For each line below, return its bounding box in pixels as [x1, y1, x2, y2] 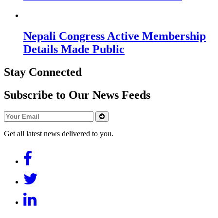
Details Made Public [23, 42, 125, 55]
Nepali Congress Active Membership [23, 29, 206, 42]
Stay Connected [4, 65, 82, 78]
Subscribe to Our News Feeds [4, 88, 150, 101]
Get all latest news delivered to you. [4, 129, 113, 138]
